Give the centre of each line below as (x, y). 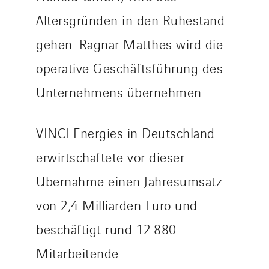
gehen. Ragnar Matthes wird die (129, 44)
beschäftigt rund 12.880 (106, 228)
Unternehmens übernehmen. (120, 92)
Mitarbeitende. (79, 252)
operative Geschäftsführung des (129, 68)
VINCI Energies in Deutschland (125, 132)
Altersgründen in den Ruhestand (130, 20)
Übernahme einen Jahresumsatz (129, 180)
